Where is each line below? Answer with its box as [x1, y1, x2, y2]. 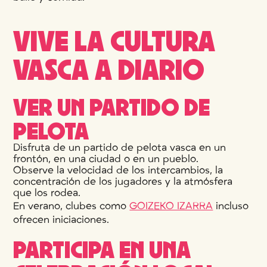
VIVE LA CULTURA [13, 21, 216, 57]
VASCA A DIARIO [13, 50, 205, 86]
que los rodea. [13, 187, 81, 198]
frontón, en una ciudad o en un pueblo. [13, 153, 199, 164]
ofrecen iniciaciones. [13, 213, 110, 225]
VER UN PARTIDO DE [13, 91, 210, 121]
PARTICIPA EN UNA [13, 233, 191, 263]
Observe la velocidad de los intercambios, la [13, 164, 223, 176]
